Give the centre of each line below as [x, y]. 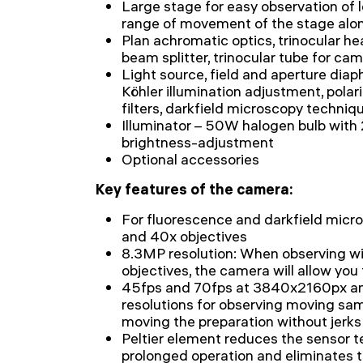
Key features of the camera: [194, 189]
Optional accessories [190, 159]
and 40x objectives [184, 236]
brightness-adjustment [198, 142]
